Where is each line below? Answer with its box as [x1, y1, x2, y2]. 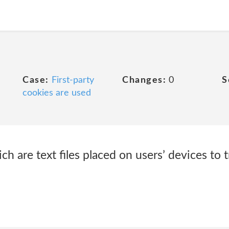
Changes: [122, 76, 166, 85]
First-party [51, 76, 94, 85]
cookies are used [22, 88, 91, 98]
